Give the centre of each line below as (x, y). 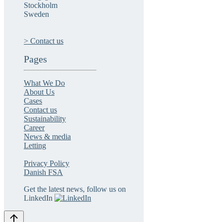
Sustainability (45, 119)
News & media (47, 137)
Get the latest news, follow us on (75, 189)
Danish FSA (43, 172)
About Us (39, 92)
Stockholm (41, 5)
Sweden (36, 14)
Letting (35, 146)
